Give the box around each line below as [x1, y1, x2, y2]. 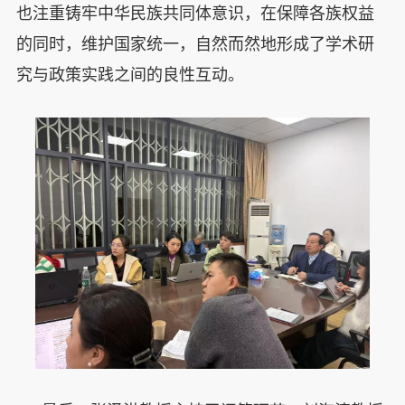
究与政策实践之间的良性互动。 [15, 66, 244, 85]
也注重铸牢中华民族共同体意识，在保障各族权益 [15, 5, 374, 24]
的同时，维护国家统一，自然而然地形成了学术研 [15, 35, 374, 54]
